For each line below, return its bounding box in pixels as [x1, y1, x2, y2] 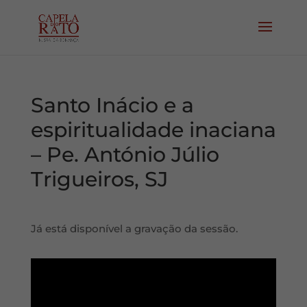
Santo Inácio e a [30, 93, 194, 118]
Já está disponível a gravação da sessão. [30, 222, 238, 235]
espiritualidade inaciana [30, 117, 276, 143]
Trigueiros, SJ [30, 167, 168, 192]
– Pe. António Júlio [30, 142, 219, 167]
